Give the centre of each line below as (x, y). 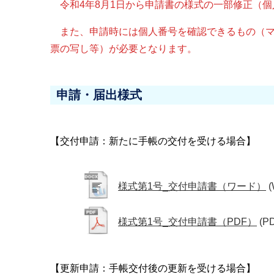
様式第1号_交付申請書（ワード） (192, 187)
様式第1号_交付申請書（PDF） (187, 222)
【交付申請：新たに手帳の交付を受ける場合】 (153, 141)
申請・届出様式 (99, 95)
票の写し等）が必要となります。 (124, 49)
